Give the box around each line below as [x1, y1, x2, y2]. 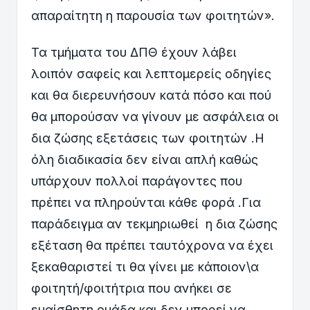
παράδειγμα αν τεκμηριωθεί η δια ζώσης [31, 216, 277, 231]
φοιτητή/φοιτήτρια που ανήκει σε [31, 280, 232, 295]
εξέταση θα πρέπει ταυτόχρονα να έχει [31, 237, 273, 253]
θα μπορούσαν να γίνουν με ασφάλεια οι [31, 109, 279, 124]
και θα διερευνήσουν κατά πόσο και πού [31, 87, 271, 102]
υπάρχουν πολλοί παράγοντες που [31, 173, 242, 188]
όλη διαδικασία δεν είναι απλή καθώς [31, 152, 258, 167]
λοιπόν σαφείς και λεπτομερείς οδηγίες [31, 66, 271, 81]
